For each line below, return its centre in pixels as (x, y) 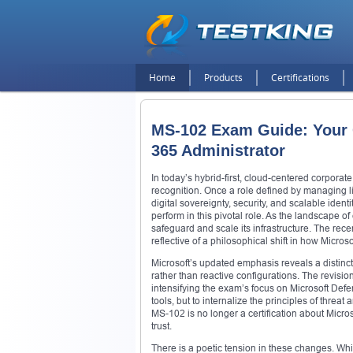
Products (223, 78)
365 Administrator (218, 151)
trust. (162, 325)
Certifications (300, 78)
